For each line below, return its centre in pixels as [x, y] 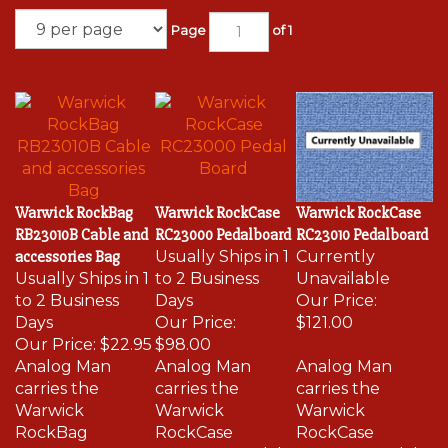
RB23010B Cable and [81, 226]
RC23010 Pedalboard [362, 226]
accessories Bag [67, 248]
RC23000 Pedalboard [223, 226]
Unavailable [343, 269]
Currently [335, 247]
